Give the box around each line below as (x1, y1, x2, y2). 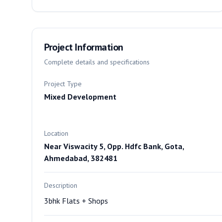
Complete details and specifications (44, 57, 150, 66)
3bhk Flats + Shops (44, 196, 108, 206)
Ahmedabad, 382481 (44, 153, 117, 163)
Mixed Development (44, 92, 116, 102)
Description (44, 181, 77, 190)
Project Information (44, 41, 123, 54)
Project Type (44, 79, 82, 88)
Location (44, 129, 68, 138)
